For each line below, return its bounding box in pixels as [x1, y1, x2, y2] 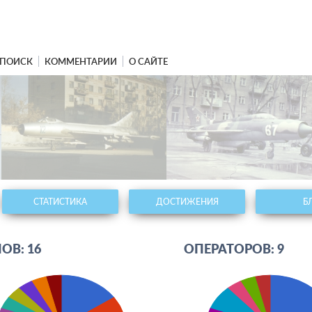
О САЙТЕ [129, 56, 168, 67]
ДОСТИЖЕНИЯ [155, 196, 219, 207]
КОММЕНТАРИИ [45, 56, 117, 67]
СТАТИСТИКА [33, 196, 87, 207]
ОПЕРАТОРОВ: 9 [184, 241, 284, 257]
